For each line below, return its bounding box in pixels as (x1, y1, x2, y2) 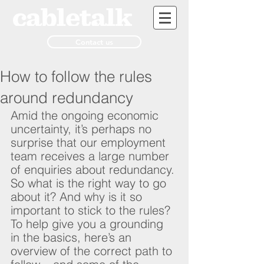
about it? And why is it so (11, 189, 146, 204)
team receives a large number (11, 148, 173, 163)
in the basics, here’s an (11, 230, 135, 245)
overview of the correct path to (11, 243, 176, 258)
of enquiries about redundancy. (11, 162, 178, 177)
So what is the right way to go (11, 176, 170, 190)
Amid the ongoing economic (11, 108, 162, 123)
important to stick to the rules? (11, 203, 174, 217)
